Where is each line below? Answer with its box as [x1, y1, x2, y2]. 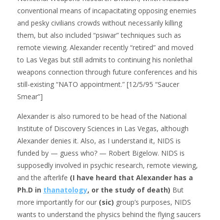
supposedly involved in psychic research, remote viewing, [17, 160, 198, 170]
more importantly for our [17, 197, 99, 207]
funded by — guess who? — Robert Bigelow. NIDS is [17, 148, 185, 158]
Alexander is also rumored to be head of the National [17, 111, 187, 121]
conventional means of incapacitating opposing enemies [17, 5, 196, 15]
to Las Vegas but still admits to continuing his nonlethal [17, 55, 192, 64]
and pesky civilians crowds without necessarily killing [17, 18, 182, 27]
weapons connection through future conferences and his [17, 67, 197, 77]
